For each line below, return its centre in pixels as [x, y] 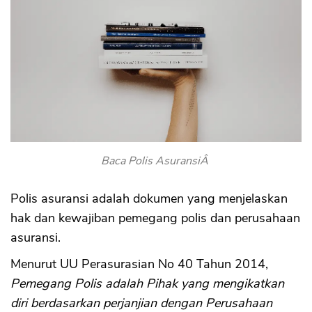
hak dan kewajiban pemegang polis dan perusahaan [155, 218]
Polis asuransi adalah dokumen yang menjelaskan [149, 199]
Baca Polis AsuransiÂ [156, 161]
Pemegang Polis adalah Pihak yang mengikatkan [147, 284]
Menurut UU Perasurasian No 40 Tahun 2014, [139, 264]
